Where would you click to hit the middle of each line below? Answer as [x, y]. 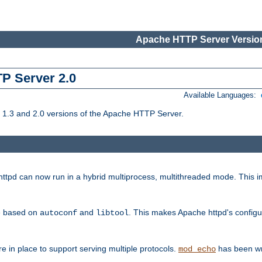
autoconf [58, 213]
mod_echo [197, 249]
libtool [112, 213]
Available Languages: [221, 95]
